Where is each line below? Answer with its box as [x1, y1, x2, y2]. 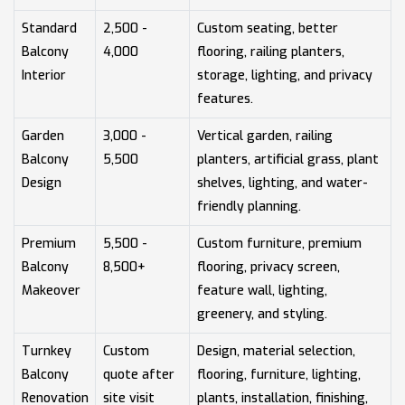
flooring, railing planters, [196, 42, 344, 61]
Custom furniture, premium [196, 234, 362, 252]
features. [196, 89, 253, 108]
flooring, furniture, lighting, [196, 365, 361, 383]
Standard [21, 19, 77, 37]
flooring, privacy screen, [196, 258, 340, 276]
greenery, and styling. [196, 305, 327, 323]
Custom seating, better [196, 19, 338, 37]
